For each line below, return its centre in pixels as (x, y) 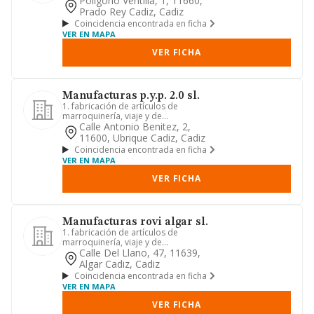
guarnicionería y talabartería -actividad (139, 126)
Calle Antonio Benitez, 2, (135, 127)
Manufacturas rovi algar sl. (135, 222)
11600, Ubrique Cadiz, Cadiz (142, 138)
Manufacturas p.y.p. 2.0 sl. (131, 96)
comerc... (81, 262)
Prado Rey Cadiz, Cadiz (131, 12)
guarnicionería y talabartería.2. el (128, 252)
